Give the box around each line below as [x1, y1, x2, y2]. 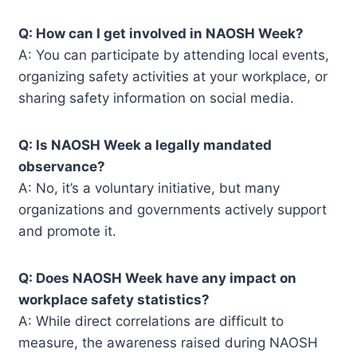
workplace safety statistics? [18, 291, 210, 308]
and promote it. [18, 222, 117, 239]
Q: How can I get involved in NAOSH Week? [18, 25, 304, 41]
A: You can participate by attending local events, [18, 46, 330, 63]
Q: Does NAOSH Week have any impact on [18, 269, 297, 286]
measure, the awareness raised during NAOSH [18, 334, 319, 351]
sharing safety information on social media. [18, 89, 295, 106]
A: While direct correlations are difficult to [18, 312, 284, 329]
